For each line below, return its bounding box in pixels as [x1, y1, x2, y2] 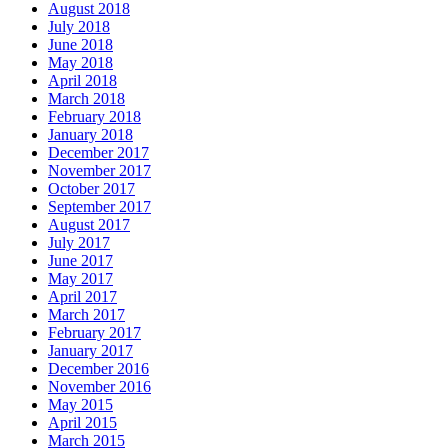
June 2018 [48, 36, 113, 54]
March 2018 [48, 90, 125, 108]
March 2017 [48, 306, 125, 324]
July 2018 [48, 18, 110, 36]
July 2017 [48, 234, 110, 252]
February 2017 [48, 324, 141, 342]
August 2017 [48, 216, 130, 234]
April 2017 [48, 288, 117, 306]
